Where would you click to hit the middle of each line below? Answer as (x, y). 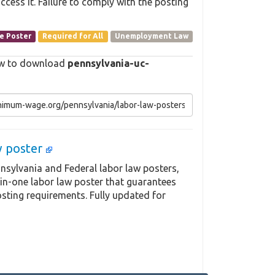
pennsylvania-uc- (108, 64)
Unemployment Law (151, 36)
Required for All (73, 36)
